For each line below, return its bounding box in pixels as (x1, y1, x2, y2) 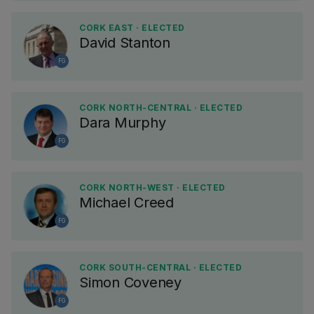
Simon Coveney (79, 274, 182, 291)
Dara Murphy (79, 114, 166, 131)
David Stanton (79, 34, 170, 51)
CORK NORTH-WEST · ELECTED (79, 182, 226, 193)
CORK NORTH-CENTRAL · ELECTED (79, 102, 243, 113)
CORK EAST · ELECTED (79, 22, 185, 33)
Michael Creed (79, 194, 174, 211)
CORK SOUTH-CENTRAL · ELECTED (79, 262, 242, 273)
